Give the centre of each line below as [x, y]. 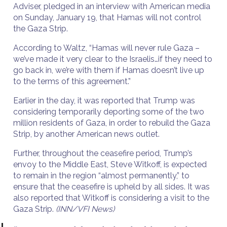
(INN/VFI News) [87, 209]
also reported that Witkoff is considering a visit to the [111, 198]
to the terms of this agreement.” [73, 81]
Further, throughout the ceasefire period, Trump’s [103, 153]
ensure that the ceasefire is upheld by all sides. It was [111, 187]
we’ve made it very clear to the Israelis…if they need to [113, 59]
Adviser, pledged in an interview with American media [112, 6]
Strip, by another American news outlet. [88, 134]
